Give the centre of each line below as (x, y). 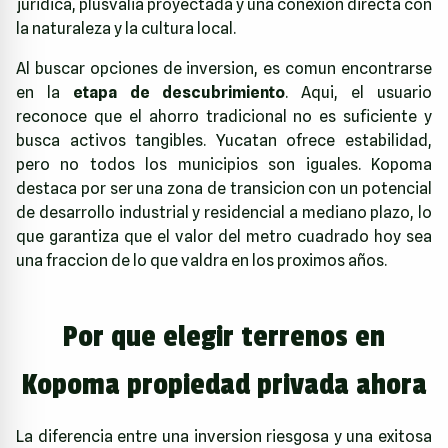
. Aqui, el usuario (359, 93)
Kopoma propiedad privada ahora (224, 385)
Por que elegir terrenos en (224, 337)
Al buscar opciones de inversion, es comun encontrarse (224, 69)
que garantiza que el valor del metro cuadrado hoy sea (224, 237)
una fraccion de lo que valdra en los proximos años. (201, 261)
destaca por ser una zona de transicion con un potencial (224, 189)
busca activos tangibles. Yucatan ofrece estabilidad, (224, 141)
